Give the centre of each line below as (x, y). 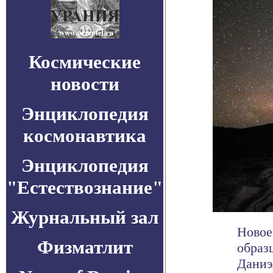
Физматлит (85, 247)
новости (85, 84)
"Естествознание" (85, 187)
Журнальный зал (85, 217)
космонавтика (85, 136)
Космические (85, 62)
